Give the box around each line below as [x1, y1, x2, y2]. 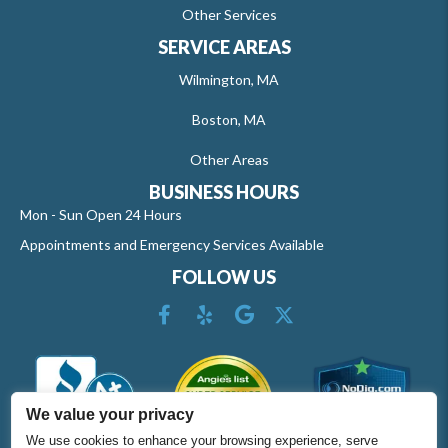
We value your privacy [26, 406, 195, 423]
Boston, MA [192, 110, 266, 128]
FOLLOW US [172, 265, 276, 288]
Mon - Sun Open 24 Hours [20, 205, 182, 223]
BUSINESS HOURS [149, 180, 299, 203]
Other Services [181, 5, 277, 23]
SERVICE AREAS [157, 35, 291, 58]
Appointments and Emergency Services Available [20, 235, 324, 253]
